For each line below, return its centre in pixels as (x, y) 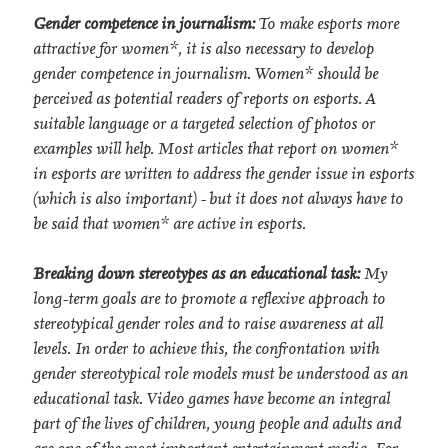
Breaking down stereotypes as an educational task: (196, 274)
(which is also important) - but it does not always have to (218, 199)
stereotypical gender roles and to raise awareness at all (208, 324)
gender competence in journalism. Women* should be (205, 74)
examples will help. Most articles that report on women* (215, 149)
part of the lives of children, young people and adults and (217, 424)
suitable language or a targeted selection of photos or (204, 124)
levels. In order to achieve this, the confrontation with (206, 349)
